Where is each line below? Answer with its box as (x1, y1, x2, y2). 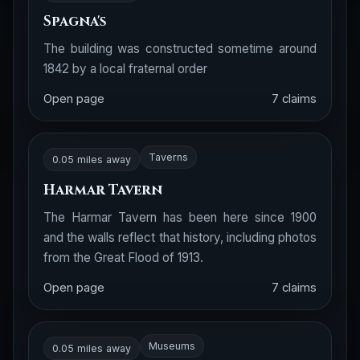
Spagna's (43, 12, 107, 31)
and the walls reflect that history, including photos (43, 230, 317, 245)
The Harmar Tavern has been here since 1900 (43, 210, 317, 225)
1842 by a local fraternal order (43, 61, 207, 76)
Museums (149, 340, 195, 352)
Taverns (149, 151, 188, 163)
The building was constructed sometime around (43, 41, 317, 56)
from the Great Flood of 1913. (43, 250, 203, 265)
